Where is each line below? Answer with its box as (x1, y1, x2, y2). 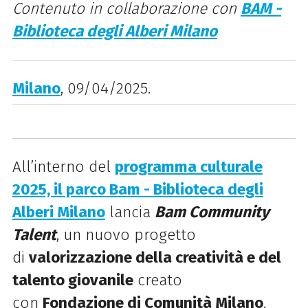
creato (133, 270, 182, 289)
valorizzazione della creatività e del (28, 247, 281, 267)
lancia (104, 202, 155, 221)
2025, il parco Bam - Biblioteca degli (12, 179, 263, 199)
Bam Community (154, 202, 269, 221)
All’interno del (12, 157, 115, 176)
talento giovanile (12, 270, 133, 289)
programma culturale (114, 157, 263, 176)
